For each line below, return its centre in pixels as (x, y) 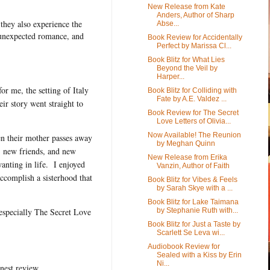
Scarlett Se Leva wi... (190, 232)
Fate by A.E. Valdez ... (191, 99)
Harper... (170, 76)
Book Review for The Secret (193, 112)
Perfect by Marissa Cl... (194, 46)
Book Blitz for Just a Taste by (194, 224)
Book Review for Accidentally (195, 37)
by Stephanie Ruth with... (197, 210)
